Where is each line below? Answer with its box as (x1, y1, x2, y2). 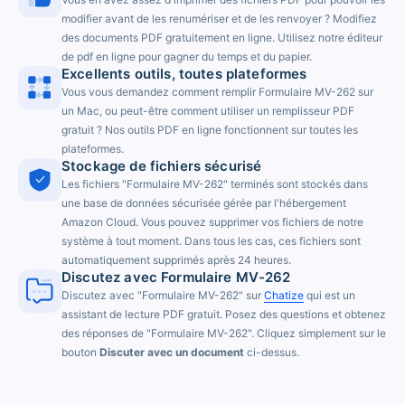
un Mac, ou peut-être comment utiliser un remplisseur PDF (61, 104, 354, 118)
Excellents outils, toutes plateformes (61, 65, 307, 83)
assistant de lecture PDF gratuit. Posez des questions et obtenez (61, 307, 386, 322)
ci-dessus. (244, 345, 299, 360)
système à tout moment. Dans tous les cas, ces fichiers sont (61, 234, 361, 249)
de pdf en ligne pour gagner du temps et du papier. (61, 50, 312, 64)
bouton (61, 345, 99, 360)
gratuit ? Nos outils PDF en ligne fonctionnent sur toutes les (61, 123, 358, 137)
